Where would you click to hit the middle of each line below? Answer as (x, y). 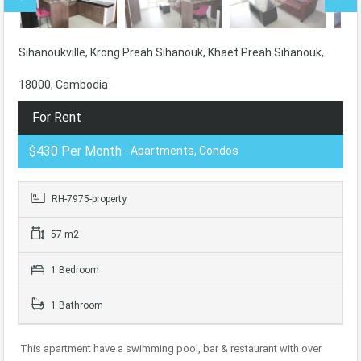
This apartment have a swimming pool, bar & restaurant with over (171, 349)
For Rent (57, 118)
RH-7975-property (88, 199)
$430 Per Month (75, 151)
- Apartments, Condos (180, 151)
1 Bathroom (76, 306)
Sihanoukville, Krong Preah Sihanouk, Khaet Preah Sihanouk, (171, 53)
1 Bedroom (74, 270)
